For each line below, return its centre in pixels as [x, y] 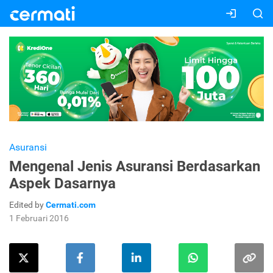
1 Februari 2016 [39, 218]
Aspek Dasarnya [62, 184]
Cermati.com [71, 205]
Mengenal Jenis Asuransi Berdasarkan [135, 167]
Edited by [27, 205]
